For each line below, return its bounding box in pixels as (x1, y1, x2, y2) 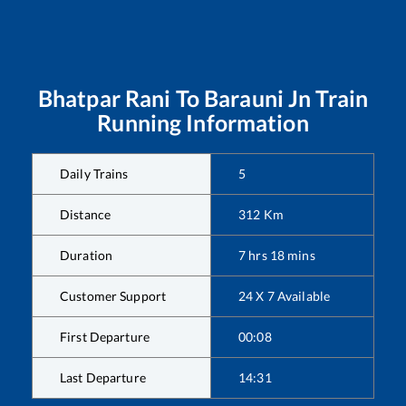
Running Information (97, 108, 309, 136)
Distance (60, 206, 111, 222)
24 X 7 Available (238, 287, 331, 304)
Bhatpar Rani (37, 83, 171, 111)
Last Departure (60, 369, 146, 385)
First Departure (60, 328, 150, 344)
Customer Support (60, 287, 167, 304)
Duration (60, 246, 113, 263)
